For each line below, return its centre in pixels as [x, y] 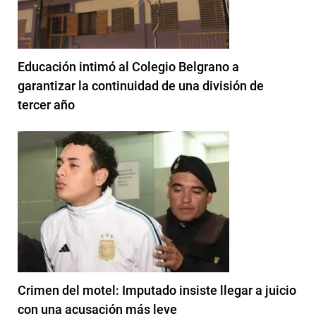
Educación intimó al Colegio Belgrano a [128, 66]
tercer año [46, 104]
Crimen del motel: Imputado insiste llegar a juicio [157, 290]
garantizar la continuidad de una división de [141, 85]
